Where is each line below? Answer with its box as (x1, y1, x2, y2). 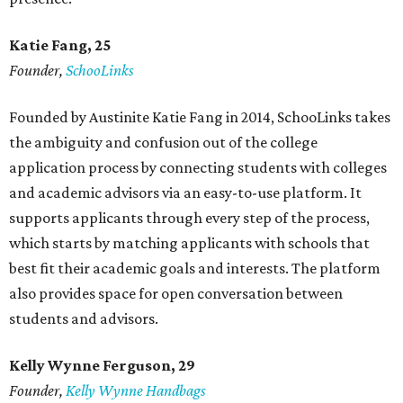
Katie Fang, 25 (9, 36, 111, 55)
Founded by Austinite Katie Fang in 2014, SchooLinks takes (9, 108, 390, 127)
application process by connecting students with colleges (9, 158, 387, 177)
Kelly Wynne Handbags (66, 381, 206, 400)
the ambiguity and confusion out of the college (9, 133, 318, 152)
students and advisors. (9, 309, 158, 328)
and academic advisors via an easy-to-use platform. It (9, 184, 362, 202)
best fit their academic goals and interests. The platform (9, 259, 381, 278)
